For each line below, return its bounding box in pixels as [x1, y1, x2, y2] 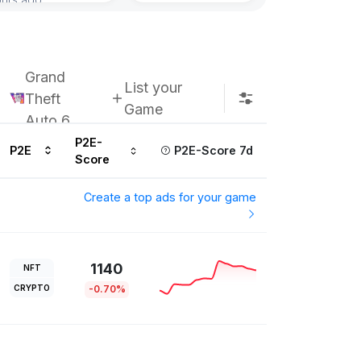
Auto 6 [25, 111, 70, 129]
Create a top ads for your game [84, 190, 257, 205]
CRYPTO [14, 282, 50, 293]
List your [124, 79, 183, 97]
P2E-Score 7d [170, 143, 253, 158]
